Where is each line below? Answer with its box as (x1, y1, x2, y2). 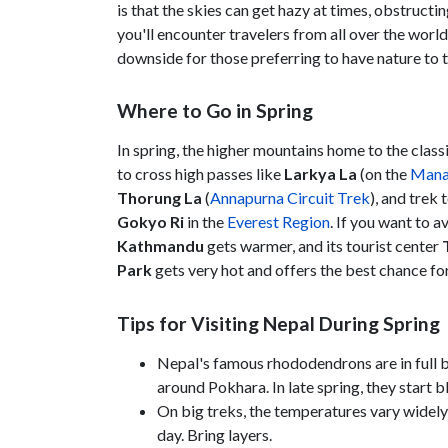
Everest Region (227, 212, 330, 232)
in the (184, 212, 227, 232)
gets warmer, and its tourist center (204, 236, 442, 256)
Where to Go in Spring (117, 99, 313, 123)
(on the (357, 164, 410, 184)
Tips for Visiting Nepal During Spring (117, 312, 440, 336)
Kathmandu (117, 236, 204, 256)
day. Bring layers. (157, 425, 272, 445)
